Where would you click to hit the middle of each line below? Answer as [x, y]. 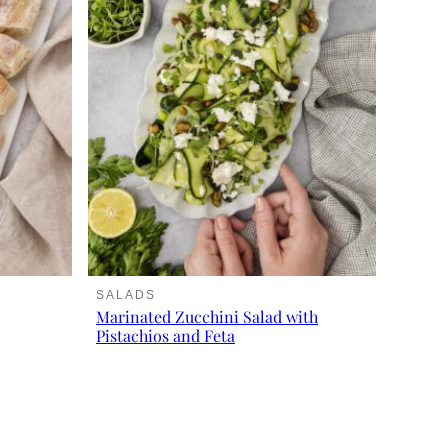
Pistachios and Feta [165, 335]
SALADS [126, 294]
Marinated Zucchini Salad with [207, 316]
